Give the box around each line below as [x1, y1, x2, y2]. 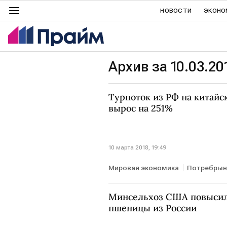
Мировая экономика [108, 163, 179, 172]
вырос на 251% [108, 102, 173, 114]
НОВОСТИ [160, 7, 192, 14]
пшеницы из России [108, 202, 197, 214]
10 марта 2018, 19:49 [108, 143, 167, 151]
